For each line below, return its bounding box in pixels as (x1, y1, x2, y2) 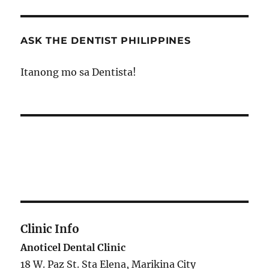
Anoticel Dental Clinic (20, 241, 126, 254)
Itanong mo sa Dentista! (20, 66, 137, 79)
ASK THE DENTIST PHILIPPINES (20, 35, 191, 47)
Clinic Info (20, 222, 80, 237)
